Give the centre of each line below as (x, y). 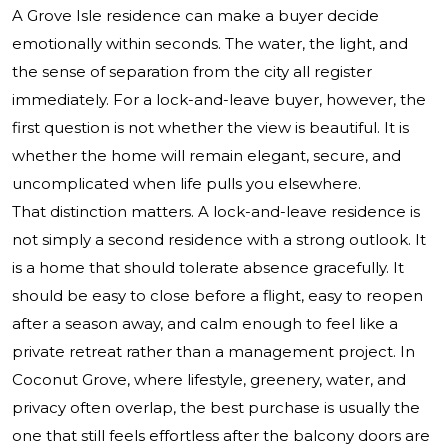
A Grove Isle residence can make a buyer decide (195, 16)
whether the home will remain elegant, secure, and (206, 156)
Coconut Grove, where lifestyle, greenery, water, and (209, 380)
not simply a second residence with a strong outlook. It (219, 240)
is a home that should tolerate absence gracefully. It (208, 268)
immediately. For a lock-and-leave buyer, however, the (219, 100)
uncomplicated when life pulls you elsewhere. (186, 184)
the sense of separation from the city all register (192, 72)
